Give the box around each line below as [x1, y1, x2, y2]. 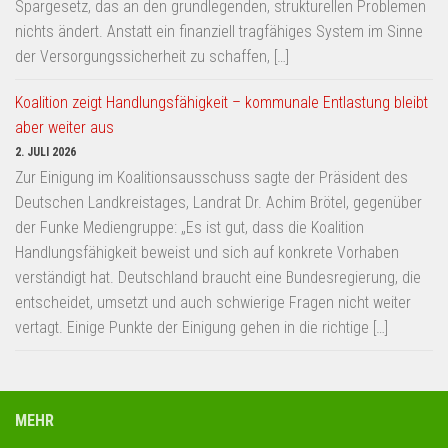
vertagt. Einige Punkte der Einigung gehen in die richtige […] [15, 317, 388, 337]
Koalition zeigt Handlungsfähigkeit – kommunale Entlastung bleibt [15, 92, 428, 112]
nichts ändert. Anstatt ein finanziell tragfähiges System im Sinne [15, 21, 423, 41]
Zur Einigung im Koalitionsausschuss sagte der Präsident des [15, 167, 408, 187]
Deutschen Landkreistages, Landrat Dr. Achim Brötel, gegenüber [15, 192, 422, 212]
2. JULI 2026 [15, 144, 76, 159]
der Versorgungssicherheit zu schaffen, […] [15, 46, 289, 66]
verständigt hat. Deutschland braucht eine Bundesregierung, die [15, 267, 421, 287]
